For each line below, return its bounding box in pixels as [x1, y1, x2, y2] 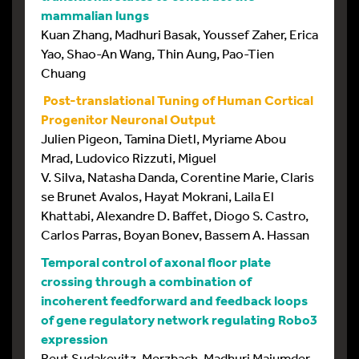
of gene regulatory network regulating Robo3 [41, 311, 317, 328]
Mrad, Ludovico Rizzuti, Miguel [41, 149, 216, 166]
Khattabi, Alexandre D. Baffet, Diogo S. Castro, [41, 207, 309, 224]
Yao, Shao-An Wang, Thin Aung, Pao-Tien [41, 45, 274, 62]
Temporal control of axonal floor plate [41, 253, 271, 270]
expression [41, 330, 108, 347]
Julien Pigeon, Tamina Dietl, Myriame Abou [41, 130, 286, 147]
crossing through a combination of [41, 272, 252, 289]
